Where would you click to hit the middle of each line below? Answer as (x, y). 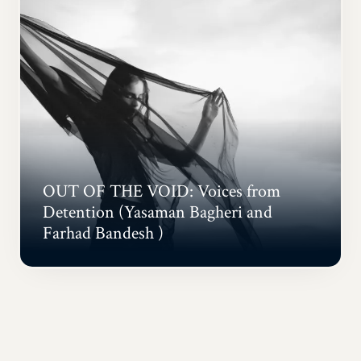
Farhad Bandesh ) (104, 234)
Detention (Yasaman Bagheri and (158, 213)
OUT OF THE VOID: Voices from (162, 192)
